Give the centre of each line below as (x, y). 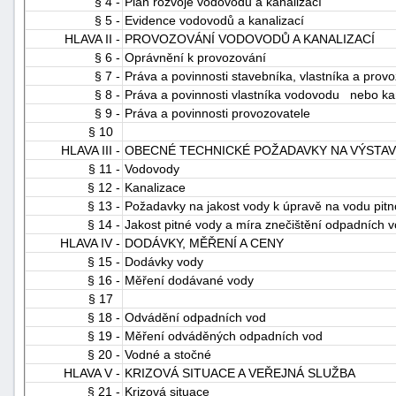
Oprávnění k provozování (195, 57)
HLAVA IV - (90, 243)
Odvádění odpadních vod (195, 317)
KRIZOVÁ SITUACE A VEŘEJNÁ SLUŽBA (240, 373)
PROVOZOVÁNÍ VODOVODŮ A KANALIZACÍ (250, 38)
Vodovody (152, 168)
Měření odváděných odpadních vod (224, 335)
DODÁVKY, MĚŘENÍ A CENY (204, 243)
